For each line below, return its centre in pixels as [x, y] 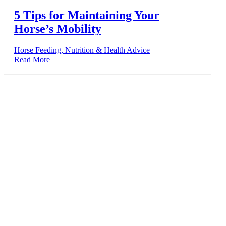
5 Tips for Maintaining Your [87, 15]
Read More [32, 60]
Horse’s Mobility [58, 29]
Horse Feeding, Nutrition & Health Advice [82, 50]
